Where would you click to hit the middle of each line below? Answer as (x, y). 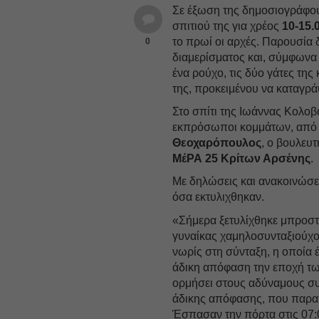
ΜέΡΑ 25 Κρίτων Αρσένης (242, 158)
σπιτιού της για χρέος (228, 26)
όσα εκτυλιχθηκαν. (219, 197)
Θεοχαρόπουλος (217, 142)
